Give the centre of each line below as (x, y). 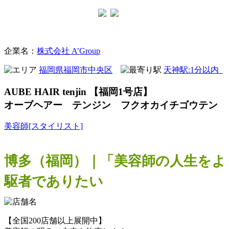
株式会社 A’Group (68, 51)
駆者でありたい (54, 181)
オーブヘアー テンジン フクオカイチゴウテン (111, 105)
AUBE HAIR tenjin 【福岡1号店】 (78, 91)
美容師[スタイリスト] (43, 126)
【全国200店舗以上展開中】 (55, 220)
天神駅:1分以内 (193, 70)
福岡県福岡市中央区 (76, 70)
